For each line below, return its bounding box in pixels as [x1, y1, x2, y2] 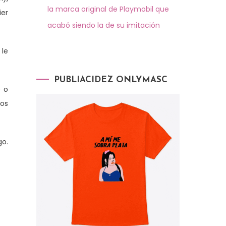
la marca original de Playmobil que [47, 4, 169, 14]
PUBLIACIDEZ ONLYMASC [54, 75, 167, 84]
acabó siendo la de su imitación [47, 20, 160, 30]
